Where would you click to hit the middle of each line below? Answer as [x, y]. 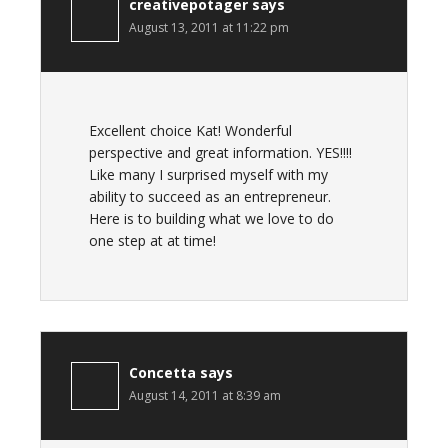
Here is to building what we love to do [211, 218]
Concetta [162, 372]
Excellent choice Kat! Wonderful [190, 130]
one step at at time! [152, 240]
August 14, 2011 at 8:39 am [205, 395]
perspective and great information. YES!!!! [220, 152]
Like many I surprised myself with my [208, 174]
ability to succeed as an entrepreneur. [210, 196]
